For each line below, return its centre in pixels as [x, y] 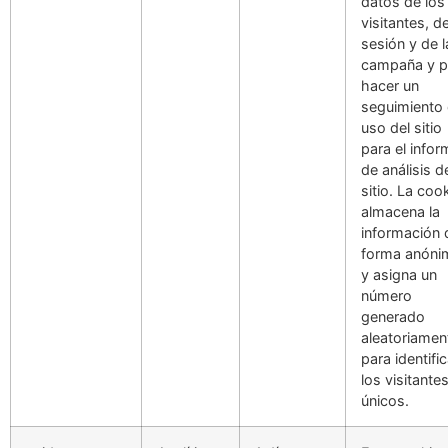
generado [393, 316]
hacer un [390, 85]
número [386, 295]
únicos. [385, 400]
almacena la [400, 211]
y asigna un [399, 274]
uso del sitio [401, 127]
